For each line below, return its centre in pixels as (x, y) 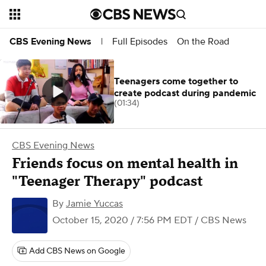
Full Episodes (140, 41)
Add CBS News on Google (77, 251)
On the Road (203, 41)
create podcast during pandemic (185, 93)
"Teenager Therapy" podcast (107, 181)
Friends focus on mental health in (125, 164)
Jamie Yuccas (94, 204)
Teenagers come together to (176, 81)
